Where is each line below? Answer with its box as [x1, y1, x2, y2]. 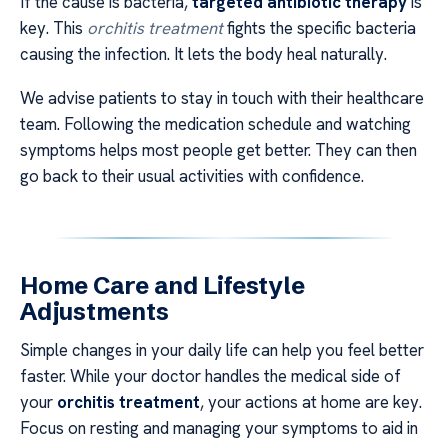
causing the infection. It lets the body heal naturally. [20, 42, 387, 65]
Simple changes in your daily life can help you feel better [20, 339, 424, 361]
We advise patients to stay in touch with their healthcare [20, 87, 424, 109]
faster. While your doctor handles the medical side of [20, 365, 401, 387]
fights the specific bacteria [223, 16, 416, 39]
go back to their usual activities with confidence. [20, 165, 364, 187]
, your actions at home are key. [200, 391, 422, 413]
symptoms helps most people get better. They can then [20, 139, 417, 161]
